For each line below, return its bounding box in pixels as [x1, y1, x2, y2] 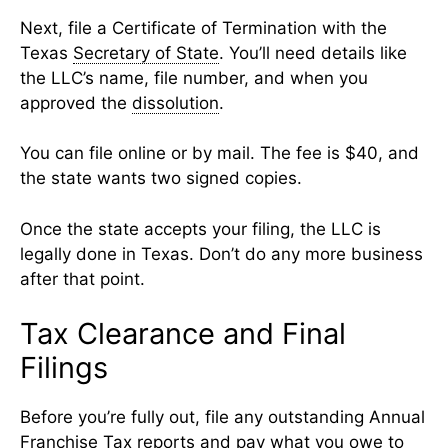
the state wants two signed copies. [20, 168, 302, 189]
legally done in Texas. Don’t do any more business [20, 243, 423, 264]
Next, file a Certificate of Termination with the [20, 17, 387, 38]
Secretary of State [73, 42, 219, 63]
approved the [20, 92, 132, 113]
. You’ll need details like [219, 42, 407, 63]
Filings [20, 350, 108, 386]
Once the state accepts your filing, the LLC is [20, 218, 381, 239]
